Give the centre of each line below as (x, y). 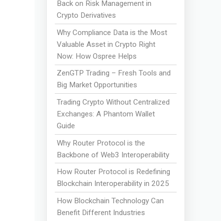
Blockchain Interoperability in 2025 (113, 184)
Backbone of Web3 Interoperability (113, 155)
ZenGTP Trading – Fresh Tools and (114, 73)
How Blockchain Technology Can (110, 201)
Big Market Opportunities (97, 85)
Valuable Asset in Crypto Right (106, 44)
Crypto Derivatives (87, 16)
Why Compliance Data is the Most (112, 32)
